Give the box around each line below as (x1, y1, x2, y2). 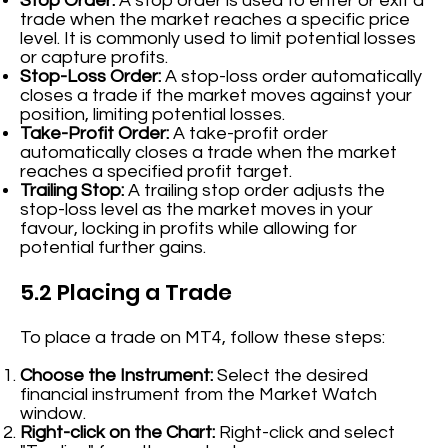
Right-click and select (215, 423, 396, 443)
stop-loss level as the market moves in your (20, 200, 374, 220)
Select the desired (213, 366, 369, 386)
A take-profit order (169, 124, 329, 144)
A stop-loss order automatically (161, 67, 423, 87)
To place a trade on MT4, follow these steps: (20, 328, 386, 348)
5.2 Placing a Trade (20, 277, 233, 309)
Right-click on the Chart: (20, 423, 216, 443)
